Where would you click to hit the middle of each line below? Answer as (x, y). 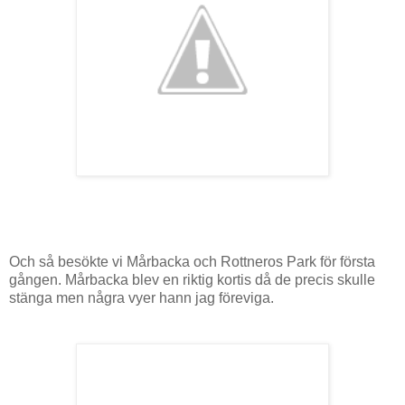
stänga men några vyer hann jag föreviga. (143, 297)
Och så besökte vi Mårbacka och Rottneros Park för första (192, 261)
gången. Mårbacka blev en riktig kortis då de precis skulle (192, 279)
